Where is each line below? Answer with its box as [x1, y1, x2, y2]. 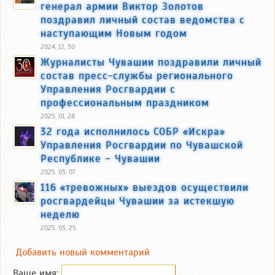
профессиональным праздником [41, 95, 209, 109]
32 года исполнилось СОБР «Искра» [41, 124, 225, 138]
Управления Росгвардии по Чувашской [41, 137, 243, 152]
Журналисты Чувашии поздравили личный [41, 55, 261, 69]
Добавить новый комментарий [16, 246, 150, 259]
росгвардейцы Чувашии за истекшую [41, 193, 234, 207]
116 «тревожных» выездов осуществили [41, 180, 249, 194]
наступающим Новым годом [41, 26, 187, 40]
